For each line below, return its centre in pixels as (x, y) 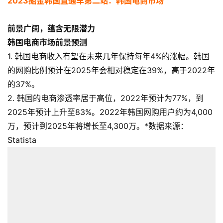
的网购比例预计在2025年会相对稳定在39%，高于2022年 (111, 70)
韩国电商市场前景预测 (47, 43)
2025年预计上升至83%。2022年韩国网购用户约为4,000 (110, 112)
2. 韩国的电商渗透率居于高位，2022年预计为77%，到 (106, 98)
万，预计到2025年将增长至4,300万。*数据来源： (98, 126)
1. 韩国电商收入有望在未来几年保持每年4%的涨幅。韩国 (109, 56)
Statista (22, 140)
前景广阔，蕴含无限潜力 (51, 29)
